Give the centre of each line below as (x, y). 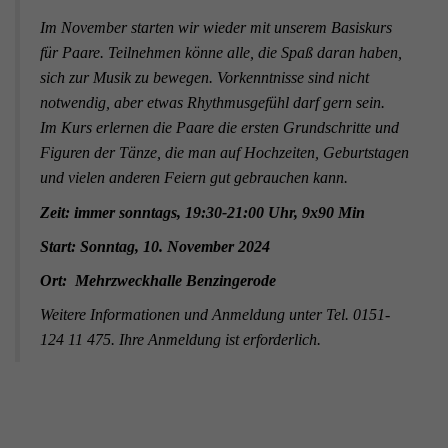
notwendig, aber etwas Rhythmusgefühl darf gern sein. (212, 103)
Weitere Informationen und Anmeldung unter (183, 315)
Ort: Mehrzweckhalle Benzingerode (158, 281)
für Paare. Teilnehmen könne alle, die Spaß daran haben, (221, 53)
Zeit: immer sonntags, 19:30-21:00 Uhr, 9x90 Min (202, 213)
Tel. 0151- (358, 315)
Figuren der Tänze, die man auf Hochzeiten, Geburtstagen (224, 153)
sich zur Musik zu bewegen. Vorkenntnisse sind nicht (204, 78)
